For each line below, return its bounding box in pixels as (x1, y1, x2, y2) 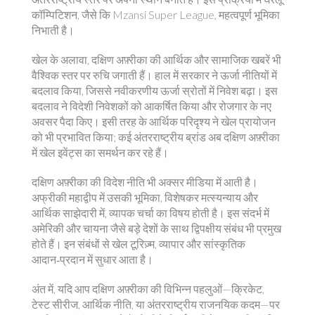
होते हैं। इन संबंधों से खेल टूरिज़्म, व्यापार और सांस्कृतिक (32, 237, 245, 250)
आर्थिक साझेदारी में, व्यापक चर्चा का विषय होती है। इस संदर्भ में (32, 206, 269, 219)
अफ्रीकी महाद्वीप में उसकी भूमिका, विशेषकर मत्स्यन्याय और (32, 191, 258, 204)
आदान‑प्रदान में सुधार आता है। (32, 252, 153, 266)
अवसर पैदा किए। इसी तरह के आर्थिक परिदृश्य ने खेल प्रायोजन (32, 115, 276, 128)
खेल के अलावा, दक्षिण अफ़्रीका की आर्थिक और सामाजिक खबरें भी (32, 53, 281, 66)
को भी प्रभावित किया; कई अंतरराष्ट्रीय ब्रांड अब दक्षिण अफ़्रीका (32, 130, 280, 143)
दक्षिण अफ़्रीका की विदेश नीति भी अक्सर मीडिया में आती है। (32, 175, 258, 188)
